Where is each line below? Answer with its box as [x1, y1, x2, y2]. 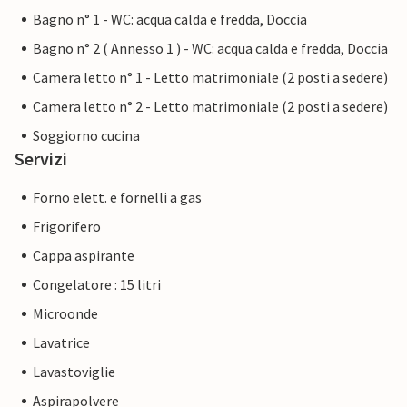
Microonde [33, 304, 98, 323]
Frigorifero [33, 217, 101, 236]
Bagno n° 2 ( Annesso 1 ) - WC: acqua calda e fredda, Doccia [33, 39, 388, 58]
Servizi [15, 147, 67, 171]
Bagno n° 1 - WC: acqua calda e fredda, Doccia [33, 10, 307, 29]
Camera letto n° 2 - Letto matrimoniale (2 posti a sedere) [33, 97, 388, 116]
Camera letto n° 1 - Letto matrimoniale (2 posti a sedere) [33, 68, 388, 87]
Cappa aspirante [33, 246, 134, 265]
